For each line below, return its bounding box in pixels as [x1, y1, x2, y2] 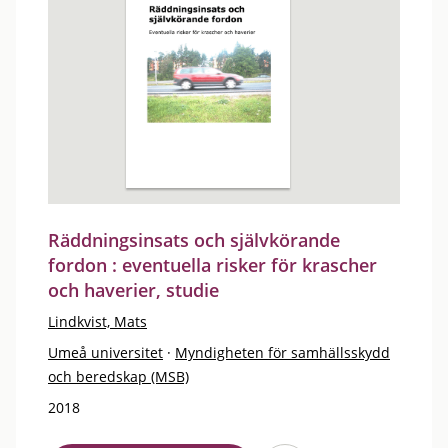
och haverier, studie [48, 278, 219, 302]
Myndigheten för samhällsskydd [175, 343, 390, 362]
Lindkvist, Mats [48, 312, 147, 331]
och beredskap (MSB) [48, 367, 189, 386]
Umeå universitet [48, 343, 163, 362]
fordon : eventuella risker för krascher [48, 253, 377, 277]
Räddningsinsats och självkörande [48, 228, 340, 252]
